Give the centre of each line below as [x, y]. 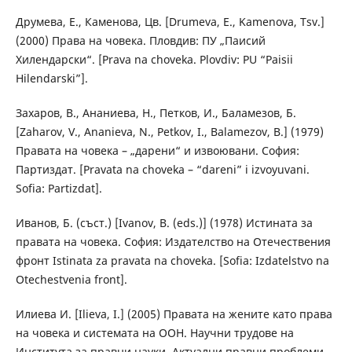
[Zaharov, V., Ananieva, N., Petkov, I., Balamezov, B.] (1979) [169, 131]
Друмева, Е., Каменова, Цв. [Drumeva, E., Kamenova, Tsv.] [170, 21]
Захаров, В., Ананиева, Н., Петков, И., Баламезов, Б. [156, 112]
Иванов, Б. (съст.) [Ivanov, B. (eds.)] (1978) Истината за [164, 222]
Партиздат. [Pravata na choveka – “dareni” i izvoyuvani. [162, 169]
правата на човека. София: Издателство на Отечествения [173, 241]
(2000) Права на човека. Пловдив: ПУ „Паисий [140, 40]
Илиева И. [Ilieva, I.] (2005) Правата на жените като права [174, 313]
